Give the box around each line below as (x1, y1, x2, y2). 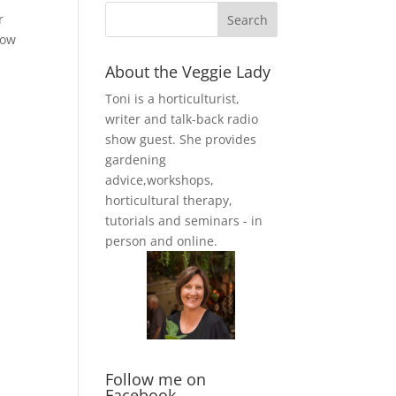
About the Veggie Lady (105, 61, 271, 83)
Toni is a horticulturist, (105, 90, 240, 108)
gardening (105, 151, 167, 169)
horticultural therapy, (105, 192, 233, 209)
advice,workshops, (105, 171, 215, 189)
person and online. (105, 232, 218, 250)
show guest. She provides (105, 131, 257, 148)
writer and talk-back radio (105, 110, 259, 128)
